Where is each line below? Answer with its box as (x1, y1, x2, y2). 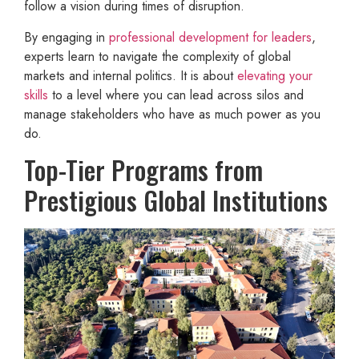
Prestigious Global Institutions (24, 181, 328, 219)
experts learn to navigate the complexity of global (24, 46, 291, 66)
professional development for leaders (109, 27, 312, 46)
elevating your (237, 66, 313, 85)
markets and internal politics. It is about (24, 66, 237, 85)
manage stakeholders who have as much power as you (24, 104, 321, 123)
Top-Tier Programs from (24, 151, 263, 188)
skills (24, 85, 48, 104)
